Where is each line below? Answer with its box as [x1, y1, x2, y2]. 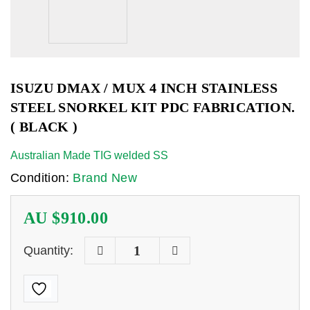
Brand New [73, 171, 138, 185]
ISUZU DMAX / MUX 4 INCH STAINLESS [10, 80, 278, 95]
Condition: [10, 171, 73, 185]
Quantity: [24, 243, 73, 257]
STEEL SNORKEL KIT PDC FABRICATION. [10, 100, 295, 115]
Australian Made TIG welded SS [10, 149, 168, 161]
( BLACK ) [10, 119, 78, 134]
